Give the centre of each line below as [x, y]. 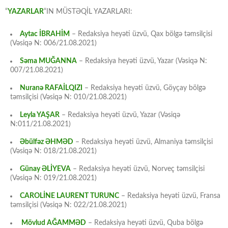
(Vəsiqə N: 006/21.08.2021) [53, 44]
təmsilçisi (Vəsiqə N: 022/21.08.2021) [68, 205]
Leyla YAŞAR [40, 115]
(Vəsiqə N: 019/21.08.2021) [53, 178]
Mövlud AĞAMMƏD [54, 223]
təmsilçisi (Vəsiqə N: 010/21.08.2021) [68, 97]
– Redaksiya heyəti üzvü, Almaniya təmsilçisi [143, 142]
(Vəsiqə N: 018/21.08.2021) [53, 151]
